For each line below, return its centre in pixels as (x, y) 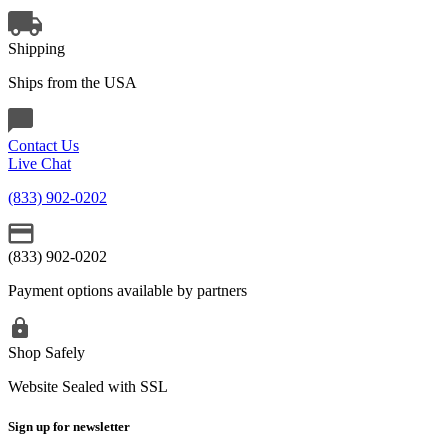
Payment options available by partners (127, 291)
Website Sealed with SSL (88, 387)
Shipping (36, 49)
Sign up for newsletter (69, 426)
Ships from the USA (72, 83)
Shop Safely (46, 353)
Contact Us (43, 146)
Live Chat (39, 164)
